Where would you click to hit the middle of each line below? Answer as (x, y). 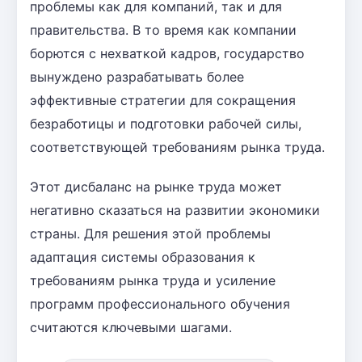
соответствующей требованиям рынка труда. (177, 147)
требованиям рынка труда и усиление (153, 280)
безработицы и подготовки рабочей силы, (166, 123)
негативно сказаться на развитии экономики (175, 210)
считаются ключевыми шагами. (131, 327)
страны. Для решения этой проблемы (150, 233)
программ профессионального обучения (160, 303)
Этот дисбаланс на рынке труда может (156, 186)
